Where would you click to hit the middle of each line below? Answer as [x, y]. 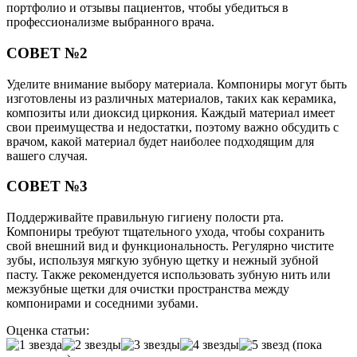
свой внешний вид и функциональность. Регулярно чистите [170, 246]
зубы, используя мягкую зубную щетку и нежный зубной [163, 261]
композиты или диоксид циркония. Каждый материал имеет [171, 112]
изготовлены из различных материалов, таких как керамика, [171, 98]
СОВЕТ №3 [47, 186]
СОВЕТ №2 [47, 53]
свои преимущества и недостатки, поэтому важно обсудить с [173, 127]
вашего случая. [47, 155]
